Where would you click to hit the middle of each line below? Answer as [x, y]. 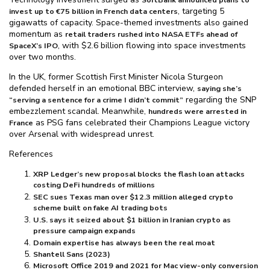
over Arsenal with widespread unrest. [82, 134]
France [21, 123]
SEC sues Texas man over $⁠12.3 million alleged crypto [133, 197]
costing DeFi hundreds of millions [94, 185]
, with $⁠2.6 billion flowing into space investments [152, 46]
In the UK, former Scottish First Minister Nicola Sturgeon [116, 77]
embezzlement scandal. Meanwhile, [79, 111]
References [31, 154]
